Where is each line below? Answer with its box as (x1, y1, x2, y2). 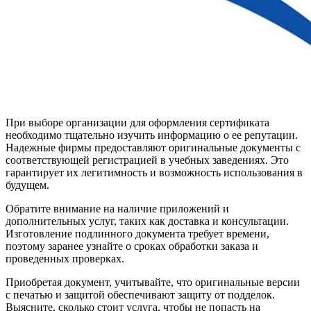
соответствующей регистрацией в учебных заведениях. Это (6, 154, 289, 167)
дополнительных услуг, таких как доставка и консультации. (6, 215, 289, 228)
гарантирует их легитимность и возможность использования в (6, 167, 303, 179)
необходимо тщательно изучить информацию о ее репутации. (6, 129, 298, 142)
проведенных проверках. (6, 253, 124, 265)
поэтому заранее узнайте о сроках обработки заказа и (6, 240, 258, 253)
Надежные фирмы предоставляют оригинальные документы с (6, 142, 301, 154)
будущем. (6, 179, 49, 192)
